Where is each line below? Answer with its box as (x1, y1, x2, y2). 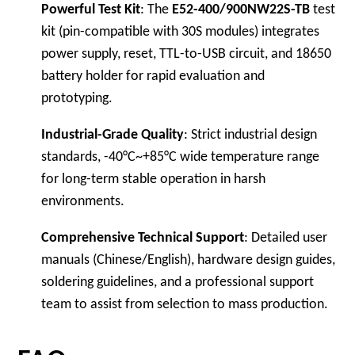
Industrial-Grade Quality (41, 128, 185, 143)
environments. (41, 194, 125, 209)
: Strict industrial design (184, 128, 318, 143)
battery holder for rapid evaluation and (41, 69, 265, 84)
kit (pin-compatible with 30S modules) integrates (41, 25, 320, 40)
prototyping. (41, 91, 113, 106)
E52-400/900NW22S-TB (172, 2, 311, 17)
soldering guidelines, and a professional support (41, 275, 315, 290)
